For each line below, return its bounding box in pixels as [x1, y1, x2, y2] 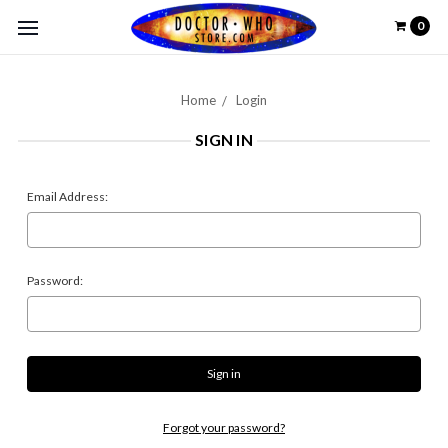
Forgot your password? [163, 420, 285, 435]
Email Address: [27, 189, 108, 204]
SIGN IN [195, 130, 253, 149]
